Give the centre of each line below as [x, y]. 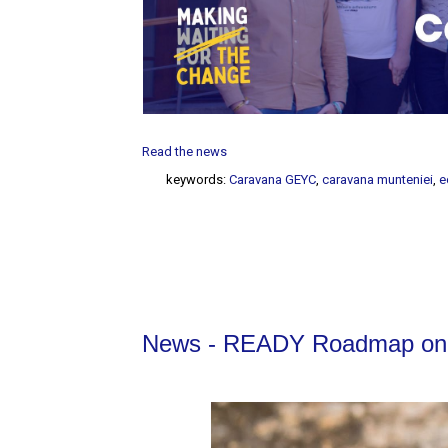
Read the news [185, 151]
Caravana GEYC [273, 180]
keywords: [198, 180]
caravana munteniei [378, 180]
